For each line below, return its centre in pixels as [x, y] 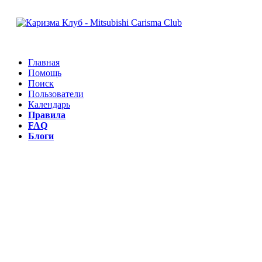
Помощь [45, 73]
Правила [47, 115]
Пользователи [56, 94]
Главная [44, 62]
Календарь [49, 104]
